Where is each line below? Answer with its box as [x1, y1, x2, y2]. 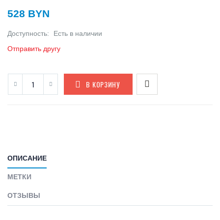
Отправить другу [7, 45, 60, 53]
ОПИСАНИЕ [7, 154, 47, 163]
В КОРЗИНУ [86, 79, 120, 90]
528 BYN [7, 8, 50, 20]
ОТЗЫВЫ [7, 192, 40, 200]
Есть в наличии [54, 29, 102, 38]
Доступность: [7, 29, 51, 38]
